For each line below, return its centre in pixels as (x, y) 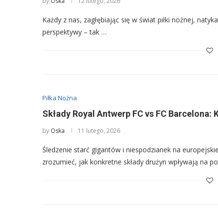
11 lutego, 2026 (99, 131)
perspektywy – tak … (74, 32)
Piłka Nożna (60, 98)
